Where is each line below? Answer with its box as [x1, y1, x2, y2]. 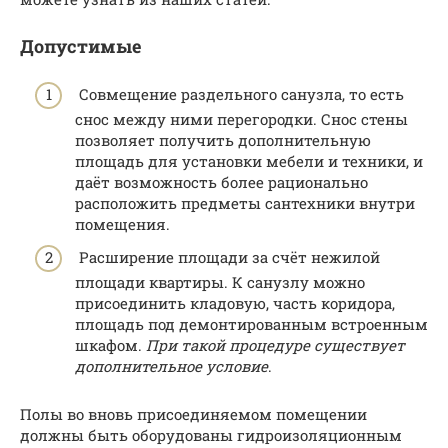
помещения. [75, 213, 170, 234]
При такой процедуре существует [146, 335, 405, 356]
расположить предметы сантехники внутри [75, 192, 415, 213]
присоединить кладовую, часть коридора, [75, 293, 395, 314]
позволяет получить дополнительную [75, 129, 371, 150]
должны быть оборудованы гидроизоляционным [20, 425, 402, 446]
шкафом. [75, 335, 146, 356]
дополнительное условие [75, 356, 268, 377]
